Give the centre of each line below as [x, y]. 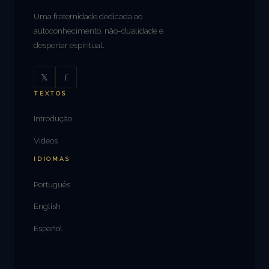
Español [48, 228]
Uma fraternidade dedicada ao [88, 16]
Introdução [53, 118]
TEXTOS [50, 93]
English [47, 206]
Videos [46, 140]
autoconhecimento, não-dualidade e [98, 30]
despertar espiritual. [69, 45]
